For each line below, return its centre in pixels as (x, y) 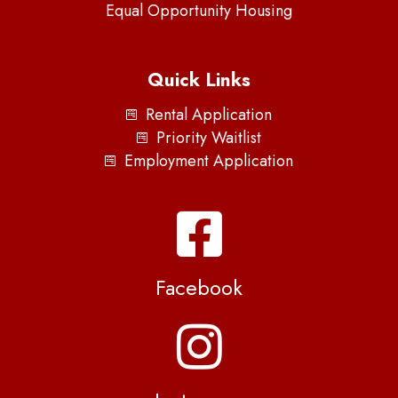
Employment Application (209, 160)
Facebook (199, 287)
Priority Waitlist (209, 137)
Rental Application (209, 114)
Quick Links (199, 80)
